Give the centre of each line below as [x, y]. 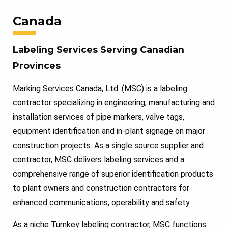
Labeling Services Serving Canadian [98, 49]
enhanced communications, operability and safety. [102, 202]
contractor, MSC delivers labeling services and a [98, 159]
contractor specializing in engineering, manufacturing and [114, 102]
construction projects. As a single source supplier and [108, 145]
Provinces [37, 65]
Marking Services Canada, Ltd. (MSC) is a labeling [100, 88]
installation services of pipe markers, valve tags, [98, 117]
